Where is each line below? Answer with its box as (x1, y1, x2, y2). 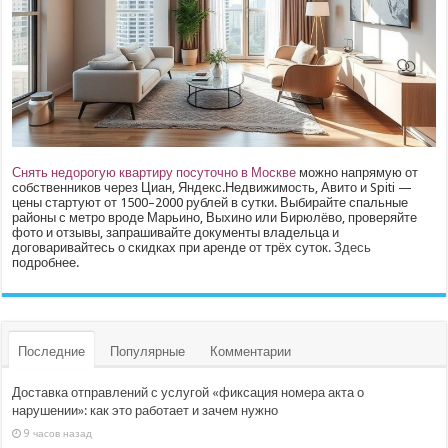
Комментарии (210, 343, 292, 359)
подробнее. (12, 254, 80, 270)
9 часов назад (24, 426, 93, 439)
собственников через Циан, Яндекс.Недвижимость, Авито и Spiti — (12, 179, 413, 195)
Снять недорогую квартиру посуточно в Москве (12, 164, 297, 180)
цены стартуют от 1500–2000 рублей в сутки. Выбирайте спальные (12, 194, 409, 210)
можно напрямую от (296, 164, 419, 180)
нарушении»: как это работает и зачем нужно (12, 402, 279, 418)
